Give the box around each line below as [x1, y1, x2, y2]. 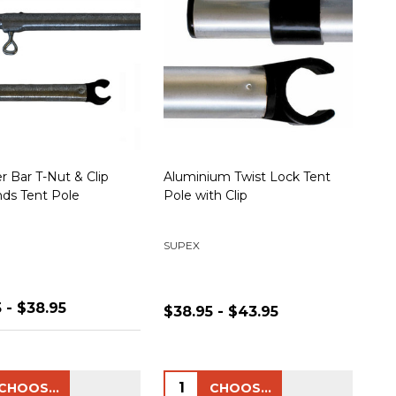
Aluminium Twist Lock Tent [164, 168, 331, 185]
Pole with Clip [164, 187, 247, 203]
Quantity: [165, 373, 231, 391]
